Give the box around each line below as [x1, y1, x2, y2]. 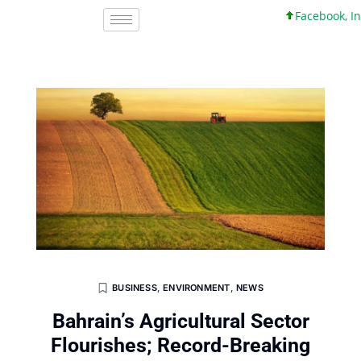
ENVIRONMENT [163, 282, 230, 293]
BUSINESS [112, 282, 157, 293]
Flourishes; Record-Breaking [51, 334, 310, 357]
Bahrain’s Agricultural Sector [52, 309, 309, 333]
